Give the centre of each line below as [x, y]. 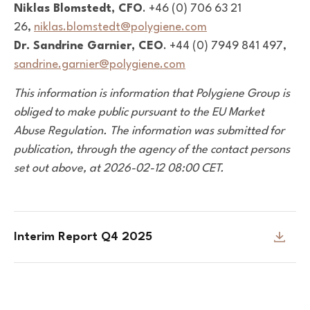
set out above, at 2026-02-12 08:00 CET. [119, 168]
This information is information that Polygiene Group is [152, 93]
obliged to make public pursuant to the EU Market [139, 112]
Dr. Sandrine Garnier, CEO [89, 46]
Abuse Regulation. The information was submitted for [149, 131]
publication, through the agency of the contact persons [152, 149]
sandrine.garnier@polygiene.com [100, 64]
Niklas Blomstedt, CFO [78, 8]
